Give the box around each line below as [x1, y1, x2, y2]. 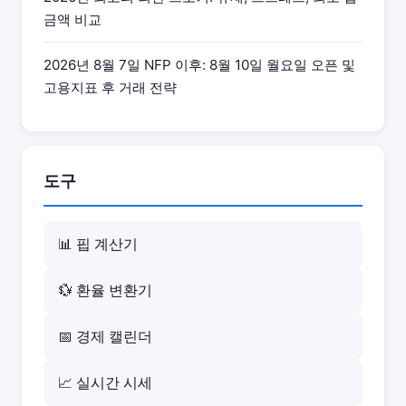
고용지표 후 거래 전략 [43, 79, 177, 96]
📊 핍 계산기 [58, 235, 138, 253]
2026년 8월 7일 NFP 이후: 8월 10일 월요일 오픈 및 [43, 56, 355, 73]
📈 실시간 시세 [58, 373, 152, 391]
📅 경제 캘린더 [58, 327, 152, 345]
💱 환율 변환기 [58, 281, 152, 299]
